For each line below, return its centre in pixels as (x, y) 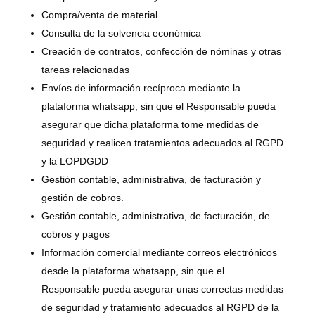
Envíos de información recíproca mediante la (141, 88)
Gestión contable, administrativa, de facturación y (151, 179)
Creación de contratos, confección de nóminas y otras (161, 51)
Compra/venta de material (99, 15)
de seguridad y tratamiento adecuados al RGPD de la (160, 307)
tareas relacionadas (85, 70)
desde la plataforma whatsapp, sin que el (133, 271)
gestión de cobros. (82, 198)
